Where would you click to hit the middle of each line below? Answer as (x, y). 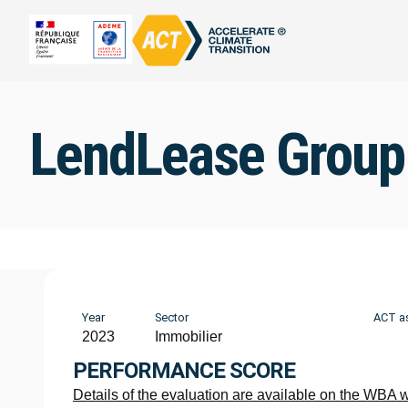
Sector (172, 318)
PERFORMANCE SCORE (184, 371)
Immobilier (189, 337)
